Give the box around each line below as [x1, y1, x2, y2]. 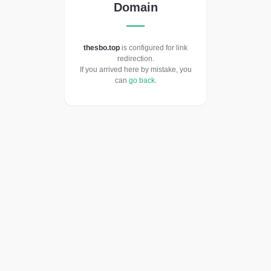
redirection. [117, 54, 154, 64]
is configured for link [120, 44, 188, 53]
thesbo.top [83, 44, 120, 53]
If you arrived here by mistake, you [79, 65, 192, 74]
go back [128, 76, 155, 85]
